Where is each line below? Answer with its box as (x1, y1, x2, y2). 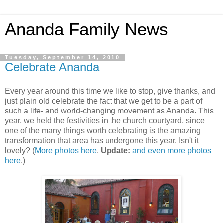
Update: (101, 146, 130, 155)
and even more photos (132, 146, 211, 155)
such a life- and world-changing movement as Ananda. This (5, 106, 214, 115)
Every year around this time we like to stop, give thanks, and (5, 86, 215, 95)
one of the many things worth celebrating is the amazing (5, 126, 201, 135)
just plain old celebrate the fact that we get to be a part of (5, 96, 202, 105)
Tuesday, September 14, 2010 (5, 54, 120, 60)
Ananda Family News (5, 20, 168, 39)
